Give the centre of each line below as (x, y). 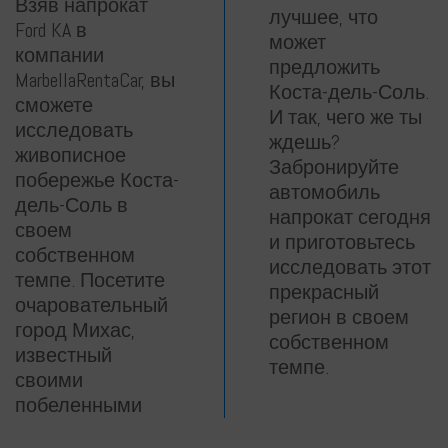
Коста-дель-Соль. (349, 92)
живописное (70, 154)
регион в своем (339, 317)
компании (59, 54)
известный (63, 354)
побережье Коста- (97, 179)
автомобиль (324, 192)
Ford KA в (51, 29)
